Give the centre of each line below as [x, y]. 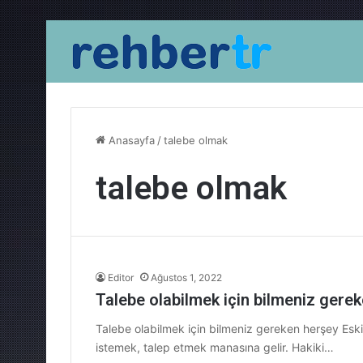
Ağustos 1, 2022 [186, 278]
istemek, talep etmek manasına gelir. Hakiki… [215, 347]
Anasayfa [130, 140]
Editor [121, 278]
